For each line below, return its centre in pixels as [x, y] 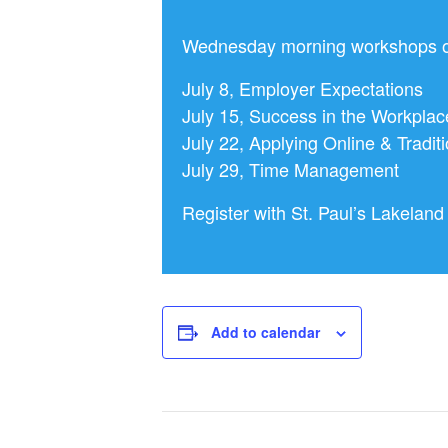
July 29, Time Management [290, 168]
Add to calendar [265, 332]
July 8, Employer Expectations [302, 87]
